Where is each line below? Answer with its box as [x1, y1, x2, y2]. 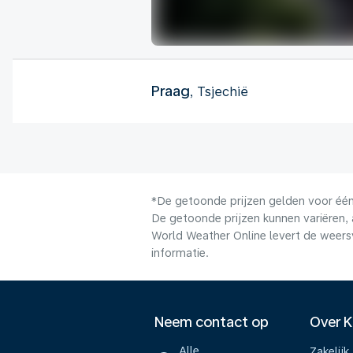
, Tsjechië [190, 84, 248, 99]
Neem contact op [154, 314, 269, 330]
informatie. [151, 246, 209, 259]
